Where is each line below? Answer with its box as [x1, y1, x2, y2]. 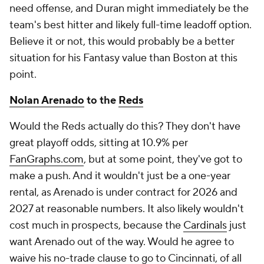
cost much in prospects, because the [9, 218, 183, 232]
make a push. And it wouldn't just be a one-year [9, 169, 230, 183]
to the [84, 93, 118, 107]
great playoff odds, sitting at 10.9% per [9, 136, 188, 150]
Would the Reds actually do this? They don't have [9, 119, 240, 133]
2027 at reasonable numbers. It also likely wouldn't [9, 202, 244, 216]
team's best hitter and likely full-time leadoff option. [9, 18, 252, 32]
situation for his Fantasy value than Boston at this [9, 51, 237, 65]
